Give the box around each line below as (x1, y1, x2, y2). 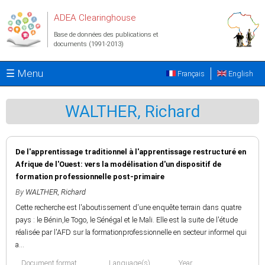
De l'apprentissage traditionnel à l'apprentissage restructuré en (15, 147, 246, 156)
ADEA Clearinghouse (54, 12, 136, 23)
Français (176, 69, 205, 78)
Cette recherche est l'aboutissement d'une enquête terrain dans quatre (15, 203, 241, 212)
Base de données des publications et (54, 31, 159, 38)
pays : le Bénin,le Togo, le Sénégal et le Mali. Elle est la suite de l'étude (15, 215, 238, 224)
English (227, 69, 253, 78)
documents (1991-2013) (54, 40, 124, 48)
